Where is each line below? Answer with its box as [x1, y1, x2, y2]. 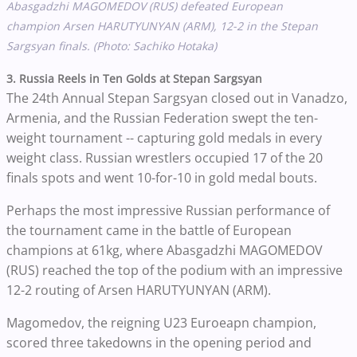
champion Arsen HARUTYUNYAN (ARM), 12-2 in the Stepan [6, 18, 318, 33]
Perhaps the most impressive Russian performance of [6, 201, 330, 219]
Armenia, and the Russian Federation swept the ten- [6, 108, 318, 127]
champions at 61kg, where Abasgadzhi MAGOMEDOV [6, 241, 323, 259]
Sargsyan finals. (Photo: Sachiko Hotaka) [6, 37, 217, 53]
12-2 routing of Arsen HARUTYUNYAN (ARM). [6, 280, 274, 299]
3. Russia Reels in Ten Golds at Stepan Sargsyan [6, 70, 265, 86]
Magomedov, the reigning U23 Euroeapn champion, [6, 313, 316, 331]
